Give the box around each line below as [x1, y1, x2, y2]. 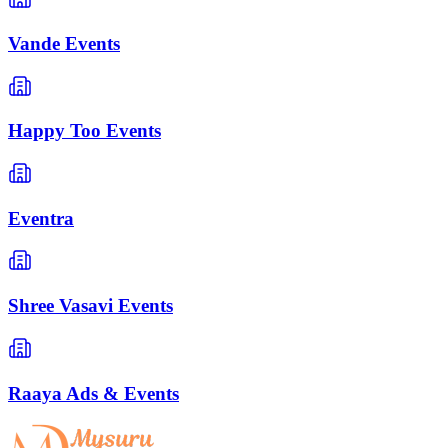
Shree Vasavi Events [8, 295, 173, 317]
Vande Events [8, 32, 120, 54]
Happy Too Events [8, 120, 161, 142]
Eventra [8, 207, 74, 229]
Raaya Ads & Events [8, 382, 179, 404]
